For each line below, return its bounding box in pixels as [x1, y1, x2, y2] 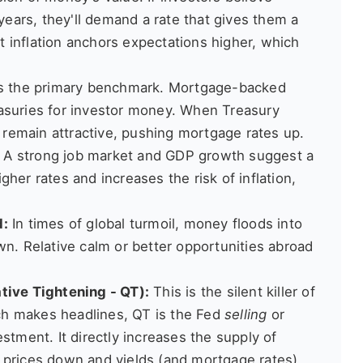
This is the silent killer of [149, 284, 315, 301]
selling [224, 306, 267, 323]
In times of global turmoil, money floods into [7, 216, 303, 233]
